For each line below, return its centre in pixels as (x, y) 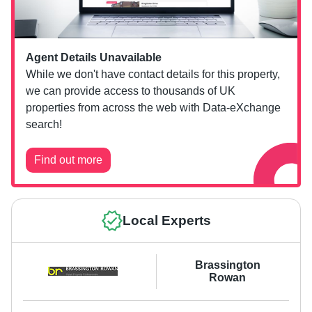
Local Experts (166, 220)
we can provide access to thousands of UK (131, 91)
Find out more (68, 159)
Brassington (227, 265)
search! (44, 124)
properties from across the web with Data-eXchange (153, 107)
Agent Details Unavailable (94, 57)
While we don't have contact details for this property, (153, 74)
